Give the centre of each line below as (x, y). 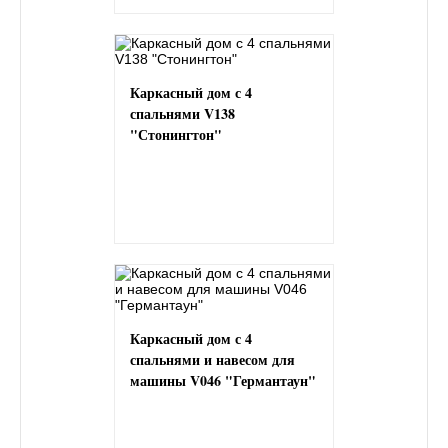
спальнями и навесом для (212, 359)
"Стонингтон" (176, 134)
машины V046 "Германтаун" (223, 380)
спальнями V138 (182, 113)
